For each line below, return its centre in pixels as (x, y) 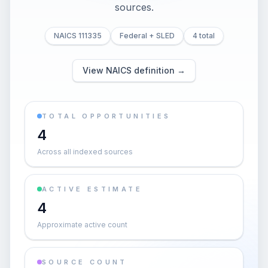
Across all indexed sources (85, 152)
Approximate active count (82, 225)
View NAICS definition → (134, 70)
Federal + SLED (147, 36)
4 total (203, 36)
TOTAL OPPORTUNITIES (106, 116)
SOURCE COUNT (85, 262)
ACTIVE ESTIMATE (92, 189)
